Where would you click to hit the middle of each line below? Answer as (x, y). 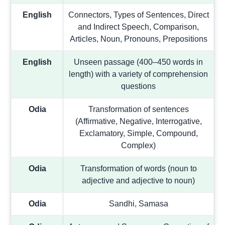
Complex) (138, 145)
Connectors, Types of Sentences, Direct (138, 15)
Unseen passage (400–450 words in (138, 62)
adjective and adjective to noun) (138, 180)
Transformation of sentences (138, 109)
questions (138, 86)
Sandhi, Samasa (138, 203)
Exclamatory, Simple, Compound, (138, 133)
